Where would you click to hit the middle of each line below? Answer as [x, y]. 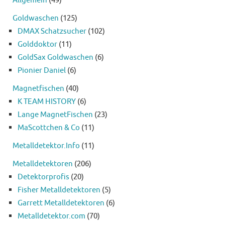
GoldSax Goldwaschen [55, 58]
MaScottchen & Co [49, 128]
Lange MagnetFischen [55, 115]
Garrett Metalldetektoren [61, 203]
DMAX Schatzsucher [52, 31]
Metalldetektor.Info [46, 146]
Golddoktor [37, 44]
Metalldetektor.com [51, 216]
